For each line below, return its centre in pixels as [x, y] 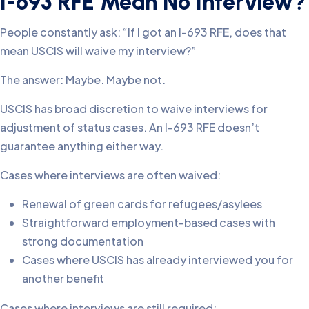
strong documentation [83, 241]
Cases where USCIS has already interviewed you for [158, 259]
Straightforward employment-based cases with [149, 222]
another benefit [63, 278]
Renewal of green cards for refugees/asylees [142, 203]
